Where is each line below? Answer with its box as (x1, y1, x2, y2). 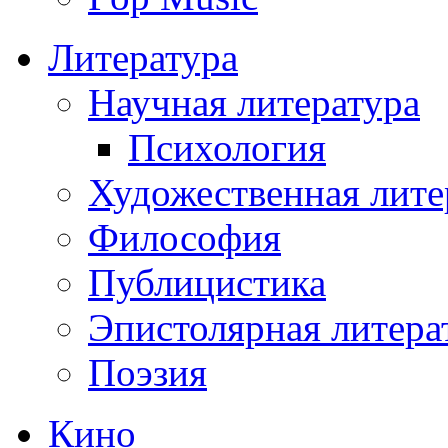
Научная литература (88, 81, 420, 125)
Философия (88, 216, 281, 260)
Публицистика (88, 261, 326, 305)
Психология (128, 126, 326, 170)
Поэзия (88, 351, 207, 395)
